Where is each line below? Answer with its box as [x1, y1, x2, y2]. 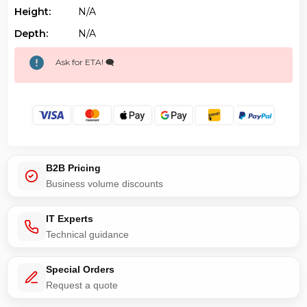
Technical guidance [46, 228, 129, 240]
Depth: [14, 27, 48, 40]
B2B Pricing [46, 162, 101, 173]
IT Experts [46, 212, 93, 224]
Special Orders [46, 263, 114, 275]
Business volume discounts [46, 177, 163, 189]
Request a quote [46, 279, 118, 291]
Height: [14, 5, 51, 18]
